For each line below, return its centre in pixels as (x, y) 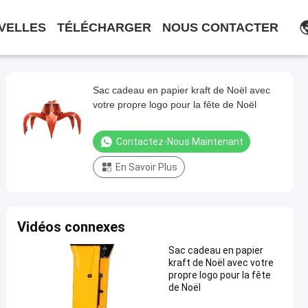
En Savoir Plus (146, 167)
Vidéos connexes (71, 227)
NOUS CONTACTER (220, 27)
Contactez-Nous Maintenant (180, 142)
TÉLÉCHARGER (104, 27)
